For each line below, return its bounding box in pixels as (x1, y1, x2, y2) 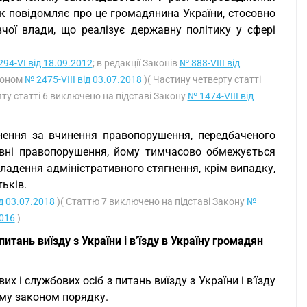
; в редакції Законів (92, 58, 180, 69)
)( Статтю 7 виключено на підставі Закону (54, 196, 247, 207)
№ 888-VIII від (179, 58, 240, 69)
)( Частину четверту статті (141, 74, 261, 85)
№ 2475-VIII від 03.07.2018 (24, 74, 142, 85)
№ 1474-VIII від (187, 90, 254, 101)
